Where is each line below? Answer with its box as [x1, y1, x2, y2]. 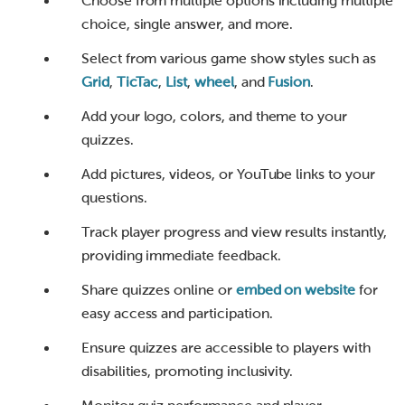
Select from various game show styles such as [81, 51, 376, 67]
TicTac [116, 74, 159, 90]
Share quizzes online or [81, 282, 236, 298]
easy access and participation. [81, 306, 273, 322]
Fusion [268, 74, 311, 90]
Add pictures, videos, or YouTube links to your [81, 166, 375, 183]
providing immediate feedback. [81, 248, 281, 264]
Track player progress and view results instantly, [81, 224, 387, 240]
